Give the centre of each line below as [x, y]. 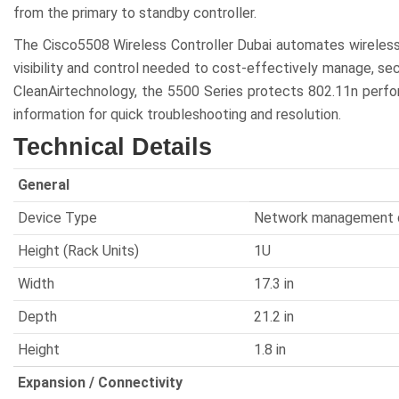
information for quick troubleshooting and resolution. [177, 114]
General [44, 185]
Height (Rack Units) [78, 251]
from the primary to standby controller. [135, 13]
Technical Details [113, 147]
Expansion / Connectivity [100, 383]
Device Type [57, 218]
